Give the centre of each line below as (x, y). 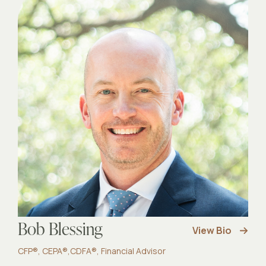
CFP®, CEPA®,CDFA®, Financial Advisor (92, 251)
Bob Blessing (60, 230)
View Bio (212, 230)
